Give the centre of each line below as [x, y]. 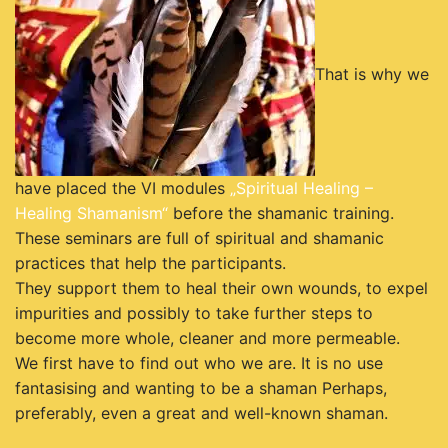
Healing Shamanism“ [91, 213]
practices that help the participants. [150, 263]
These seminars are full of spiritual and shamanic [199, 238]
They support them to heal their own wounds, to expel [221, 288]
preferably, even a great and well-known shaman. [201, 413]
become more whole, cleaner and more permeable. [207, 338]
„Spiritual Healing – [301, 188]
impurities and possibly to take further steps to [194, 313]
